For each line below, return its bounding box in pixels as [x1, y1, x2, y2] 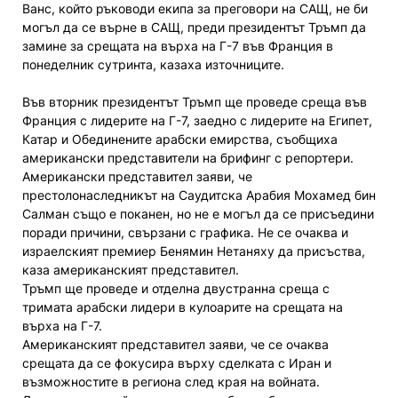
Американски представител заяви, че [22, 168, 252, 184]
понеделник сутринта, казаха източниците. [22, 56, 284, 72]
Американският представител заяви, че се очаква [22, 336, 329, 352]
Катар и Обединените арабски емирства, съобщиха [22, 131, 338, 147]
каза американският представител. [22, 261, 239, 277]
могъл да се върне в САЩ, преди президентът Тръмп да [22, 19, 366, 35]
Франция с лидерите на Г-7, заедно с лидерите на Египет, [22, 112, 372, 128]
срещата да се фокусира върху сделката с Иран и [22, 354, 331, 370]
